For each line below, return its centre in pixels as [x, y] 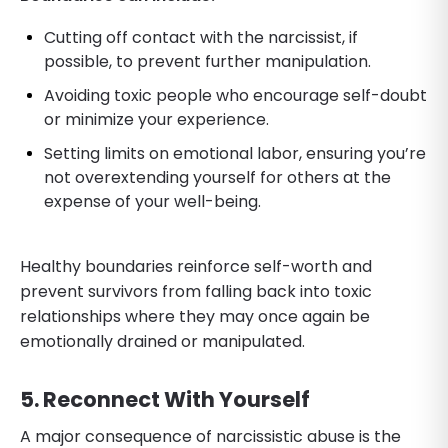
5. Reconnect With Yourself [165, 399]
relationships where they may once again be [195, 316]
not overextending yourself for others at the [217, 177]
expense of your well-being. [152, 201]
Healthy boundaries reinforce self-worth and [196, 266]
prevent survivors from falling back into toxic [196, 291]
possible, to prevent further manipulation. [207, 61]
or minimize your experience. [156, 119]
